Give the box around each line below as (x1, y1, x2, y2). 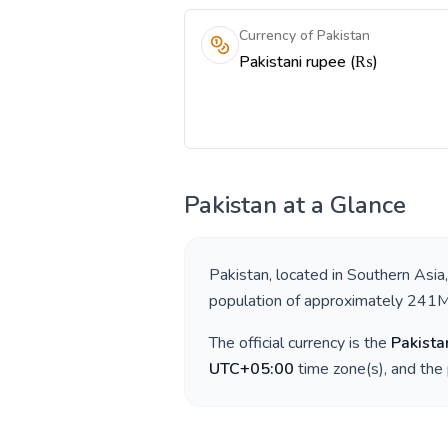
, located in (269, 264, 347, 286)
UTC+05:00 (209, 358, 294, 380)
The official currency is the (209, 332, 391, 354)
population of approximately (209, 290, 407, 312)
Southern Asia (347, 264, 445, 286)
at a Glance (277, 189, 406, 221)
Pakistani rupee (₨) (239, 51, 378, 73)
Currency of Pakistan (239, 26, 370, 45)
